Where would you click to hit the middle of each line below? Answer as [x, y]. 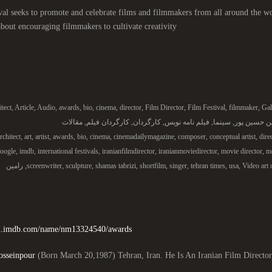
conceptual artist [233, 137]
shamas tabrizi [116, 166]
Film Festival [206, 108]
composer [192, 137]
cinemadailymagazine [144, 137]
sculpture [79, 166]
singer [178, 166]
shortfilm [153, 166]
